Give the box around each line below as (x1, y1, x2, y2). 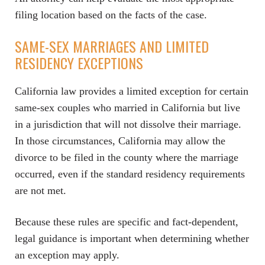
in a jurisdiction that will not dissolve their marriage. (15, 118, 241, 130)
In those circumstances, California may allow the (15, 135, 225, 147)
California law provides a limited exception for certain (15, 85, 248, 97)
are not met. (15, 185, 66, 196)
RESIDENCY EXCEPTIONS (15, 52, 143, 73)
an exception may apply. (15, 249, 119, 261)
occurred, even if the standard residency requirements (15, 168, 245, 180)
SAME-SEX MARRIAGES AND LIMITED (15, 35, 209, 57)
